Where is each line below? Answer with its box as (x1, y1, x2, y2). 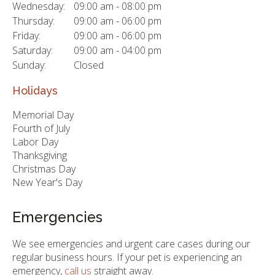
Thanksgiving (12, 149, 67, 163)
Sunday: (12, 58, 46, 72)
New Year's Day (12, 176, 82, 190)
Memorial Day (12, 108, 74, 122)
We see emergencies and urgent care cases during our (12, 237, 250, 251)
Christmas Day (12, 162, 76, 176)
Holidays (12, 84, 58, 98)
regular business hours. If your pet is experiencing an (12, 250, 242, 265)
